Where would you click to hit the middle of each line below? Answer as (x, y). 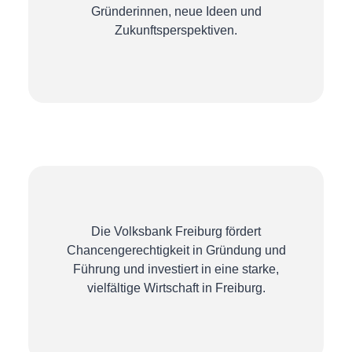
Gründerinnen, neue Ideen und (176, 11)
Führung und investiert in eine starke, (176, 269)
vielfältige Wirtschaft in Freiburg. (176, 288)
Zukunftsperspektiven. (176, 30)
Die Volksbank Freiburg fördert (176, 231)
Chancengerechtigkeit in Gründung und (176, 250)
